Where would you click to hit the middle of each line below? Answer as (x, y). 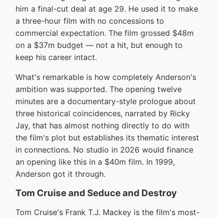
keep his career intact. (56, 57)
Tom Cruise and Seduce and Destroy (96, 193)
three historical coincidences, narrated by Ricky (103, 114)
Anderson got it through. (61, 174)
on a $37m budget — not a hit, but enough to (99, 45)
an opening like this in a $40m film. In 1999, (95, 162)
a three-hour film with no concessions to (90, 21)
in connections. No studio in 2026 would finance (104, 150)
